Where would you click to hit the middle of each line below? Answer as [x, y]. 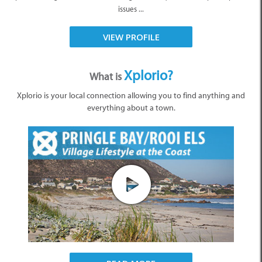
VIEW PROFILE [131, 37]
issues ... [131, 9]
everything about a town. [131, 108]
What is [106, 76]
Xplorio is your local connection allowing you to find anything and [131, 95]
